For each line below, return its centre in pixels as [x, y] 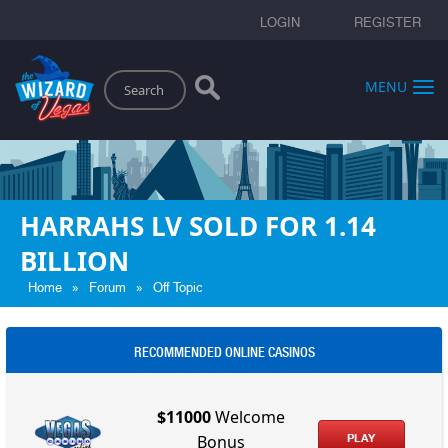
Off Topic [178, 287]
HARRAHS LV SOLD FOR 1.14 [198, 225]
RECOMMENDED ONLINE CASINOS [224, 351]
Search [115, 75]
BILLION [74, 260]
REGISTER [387, 22]
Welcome [248, 417]
